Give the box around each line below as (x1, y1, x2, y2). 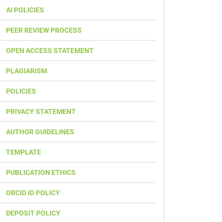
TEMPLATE (6, 148, 41, 156)
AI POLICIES (6, 6, 44, 14)
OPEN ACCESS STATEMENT (6, 47, 94, 55)
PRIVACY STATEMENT (6, 108, 76, 115)
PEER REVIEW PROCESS (6, 26, 82, 34)
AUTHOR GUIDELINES (6, 128, 74, 136)
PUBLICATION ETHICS (6, 168, 76, 176)
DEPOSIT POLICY (6, 209, 60, 217)
